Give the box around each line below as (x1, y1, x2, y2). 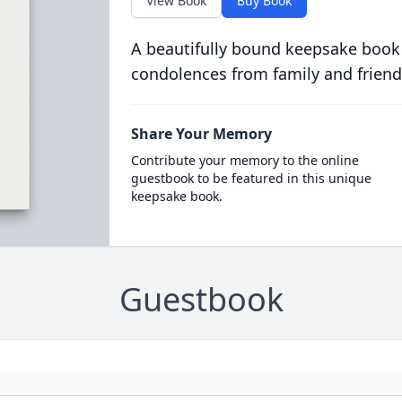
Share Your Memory (130, 124, 272, 144)
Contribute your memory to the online (130, 152, 359, 169)
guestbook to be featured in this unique (130, 170, 371, 187)
